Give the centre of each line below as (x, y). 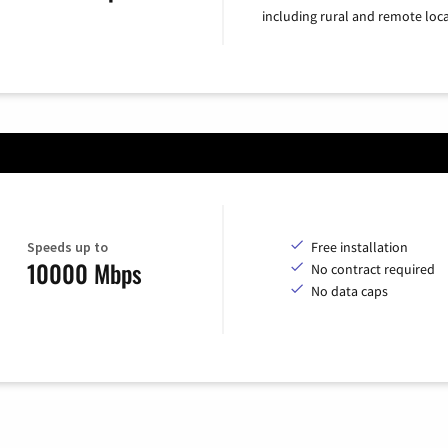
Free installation (359, 247)
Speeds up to (67, 246)
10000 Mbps (84, 272)
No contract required (372, 269)
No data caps (349, 291)
